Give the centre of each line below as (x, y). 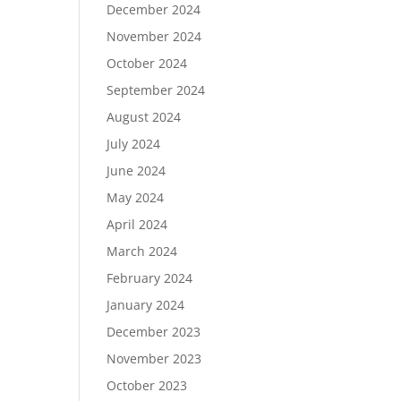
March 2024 (142, 251)
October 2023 (147, 385)
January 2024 (146, 305)
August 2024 (144, 117)
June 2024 (137, 171)
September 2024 (156, 90)
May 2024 (136, 197)
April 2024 (137, 224)
